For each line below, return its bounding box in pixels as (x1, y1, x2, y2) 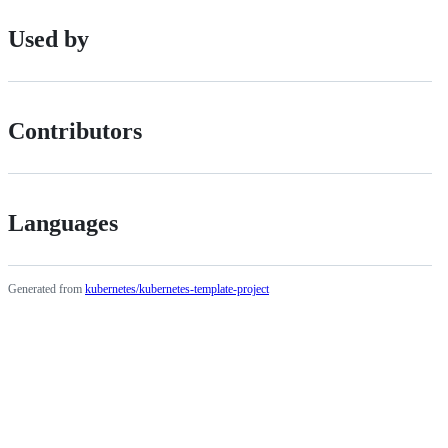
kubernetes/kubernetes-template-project (85, 281, 269, 296)
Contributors (8, 117, 142, 144)
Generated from (8, 281, 82, 296)
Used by (8, 25, 89, 52)
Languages (8, 209, 118, 236)
